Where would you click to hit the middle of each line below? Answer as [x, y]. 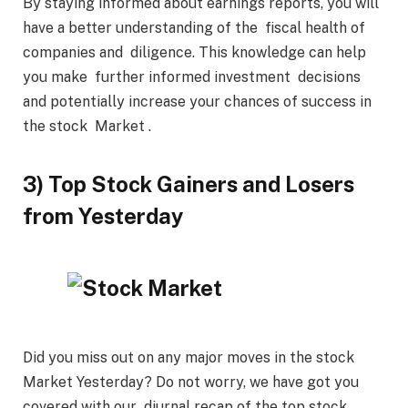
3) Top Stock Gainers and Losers [191, 184]
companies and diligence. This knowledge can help [194, 53]
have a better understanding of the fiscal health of [194, 28]
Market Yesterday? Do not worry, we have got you [191, 382]
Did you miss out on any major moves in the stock [190, 357]
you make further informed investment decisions [192, 77]
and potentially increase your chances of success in [197, 102]
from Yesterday [103, 215]
